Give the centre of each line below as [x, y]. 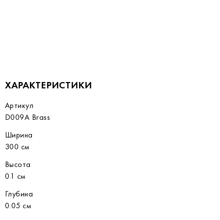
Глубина [19, 194]
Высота [18, 164]
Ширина [19, 135]
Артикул [19, 105]
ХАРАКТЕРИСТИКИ [48, 85]
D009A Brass [28, 117]
